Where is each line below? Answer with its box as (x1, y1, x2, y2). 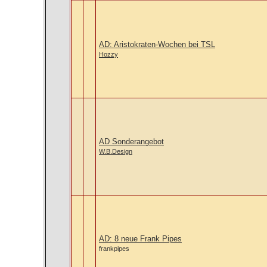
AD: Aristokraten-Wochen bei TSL (99, 40, 215, 49)
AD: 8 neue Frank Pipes (99, 234, 182, 243)
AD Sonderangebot (99, 137, 164, 146)
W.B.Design (99, 148, 132, 155)
